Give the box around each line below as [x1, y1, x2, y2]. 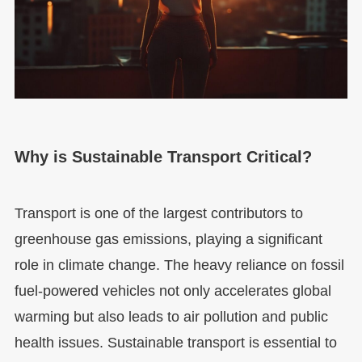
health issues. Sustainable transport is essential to [14, 334, 337, 351]
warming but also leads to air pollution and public [14, 308, 328, 325]
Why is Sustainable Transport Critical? [14, 148, 312, 166]
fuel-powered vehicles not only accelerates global [14, 282, 331, 299]
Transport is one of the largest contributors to [14, 204, 303, 221]
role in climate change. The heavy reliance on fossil [14, 256, 344, 273]
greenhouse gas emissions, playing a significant [14, 230, 322, 247]
